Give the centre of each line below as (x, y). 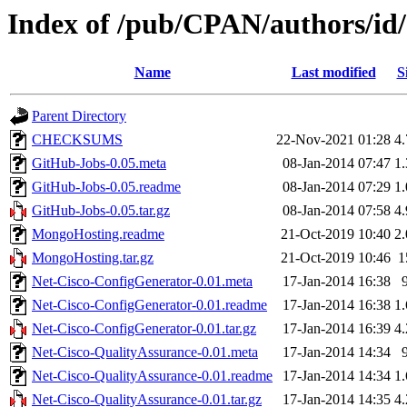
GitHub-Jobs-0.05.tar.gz (101, 211)
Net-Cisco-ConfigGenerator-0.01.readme (149, 305)
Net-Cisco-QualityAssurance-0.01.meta (145, 352)
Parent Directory (79, 116)
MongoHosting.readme (98, 234)
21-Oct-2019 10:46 (336, 258)
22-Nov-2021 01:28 (333, 140)
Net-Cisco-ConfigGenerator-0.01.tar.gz (144, 329)
